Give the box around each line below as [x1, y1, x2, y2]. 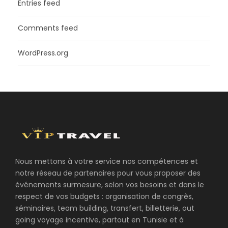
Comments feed [18, 22, 78, 33]
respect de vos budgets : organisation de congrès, [15, 191, 193, 202]
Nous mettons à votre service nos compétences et [15, 156, 198, 166]
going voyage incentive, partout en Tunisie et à [15, 214, 184, 225]
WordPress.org [18, 47, 68, 58]
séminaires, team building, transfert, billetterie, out [15, 203, 194, 213]
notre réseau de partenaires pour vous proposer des [15, 167, 201, 178]
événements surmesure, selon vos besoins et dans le [15, 179, 204, 190]
